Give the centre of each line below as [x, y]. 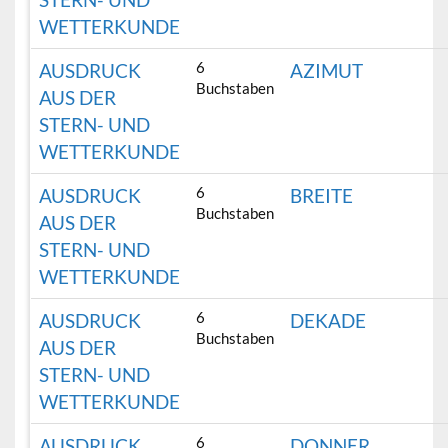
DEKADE [328, 321]
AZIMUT [327, 71]
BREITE [322, 196]
